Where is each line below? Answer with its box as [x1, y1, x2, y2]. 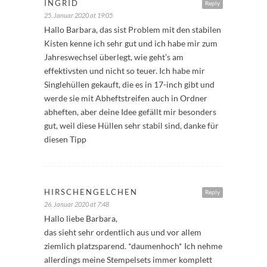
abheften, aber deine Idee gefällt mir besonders [44, 107, 216, 117]
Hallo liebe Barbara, [44, 213, 117, 224]
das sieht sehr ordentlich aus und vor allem [44, 227, 201, 238]
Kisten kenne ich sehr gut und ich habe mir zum [44, 38, 218, 49]
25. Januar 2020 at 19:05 [44, 11, 113, 20]
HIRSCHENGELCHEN [44, 187, 138, 197]
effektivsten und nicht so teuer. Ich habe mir [44, 66, 205, 76]
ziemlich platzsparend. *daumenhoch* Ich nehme [44, 241, 222, 252]
